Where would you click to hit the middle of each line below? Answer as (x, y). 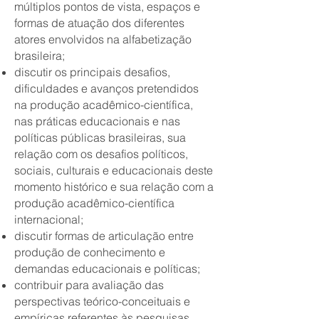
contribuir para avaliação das (89, 285)
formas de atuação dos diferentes (99, 23)
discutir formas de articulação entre (104, 236)
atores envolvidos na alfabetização (103, 39)
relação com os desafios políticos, (101, 154)
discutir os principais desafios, (92, 72)
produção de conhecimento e (90, 252)
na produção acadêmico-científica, (104, 105)
